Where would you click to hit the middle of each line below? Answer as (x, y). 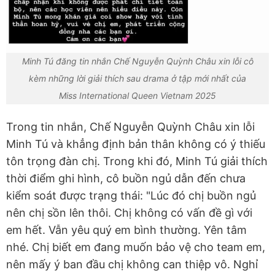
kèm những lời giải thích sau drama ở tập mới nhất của (137, 78)
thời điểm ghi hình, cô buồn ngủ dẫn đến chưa (126, 179)
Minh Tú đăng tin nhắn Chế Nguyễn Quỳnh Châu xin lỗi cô (137, 61)
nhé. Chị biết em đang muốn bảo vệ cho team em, (136, 247)
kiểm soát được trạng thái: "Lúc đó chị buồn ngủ (131, 196)
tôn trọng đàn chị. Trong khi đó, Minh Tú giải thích (137, 161)
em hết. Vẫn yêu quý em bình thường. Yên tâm (126, 230)
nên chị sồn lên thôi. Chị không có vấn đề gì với (129, 213)
